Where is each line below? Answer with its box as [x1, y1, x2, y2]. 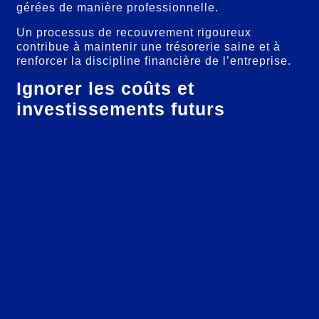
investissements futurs [16, 99, 226, 120]
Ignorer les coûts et [16, 78, 195, 99]
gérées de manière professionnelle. [16, 1, 219, 14]
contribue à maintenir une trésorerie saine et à [16, 40, 281, 53]
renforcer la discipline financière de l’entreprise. [16, 54, 292, 67]
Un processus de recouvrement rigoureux [16, 26, 252, 38]
